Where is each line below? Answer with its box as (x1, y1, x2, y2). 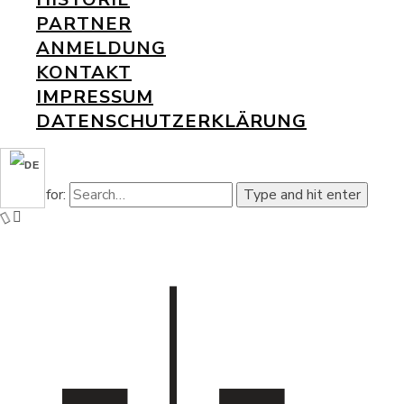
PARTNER (36, 12, 132, 36)
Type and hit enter (243, 185, 361, 205)
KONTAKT (36, 60, 132, 85)
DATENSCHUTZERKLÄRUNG (36, 109, 307, 133)
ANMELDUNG (36, 36, 166, 60)
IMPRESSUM (36, 85, 153, 109)
